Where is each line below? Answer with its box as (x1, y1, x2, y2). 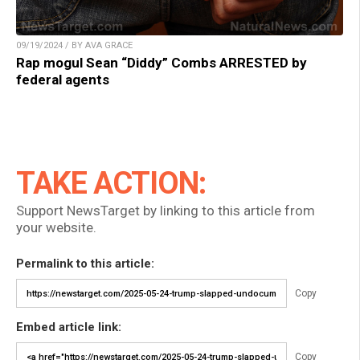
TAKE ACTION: (16, 166, 206, 201)
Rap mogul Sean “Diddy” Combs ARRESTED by (16, 55, 307, 71)
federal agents (16, 72, 109, 88)
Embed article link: (16, 320, 121, 334)
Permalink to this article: (16, 256, 154, 271)
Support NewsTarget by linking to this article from (16, 202, 315, 219)
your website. (16, 219, 96, 235)
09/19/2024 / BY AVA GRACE (16, 40, 133, 51)
